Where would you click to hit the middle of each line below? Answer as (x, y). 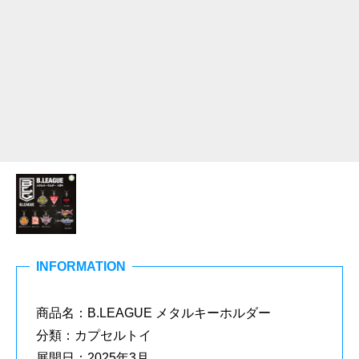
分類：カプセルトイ (94, 335)
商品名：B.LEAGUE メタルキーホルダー (153, 313)
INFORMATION (81, 266)
